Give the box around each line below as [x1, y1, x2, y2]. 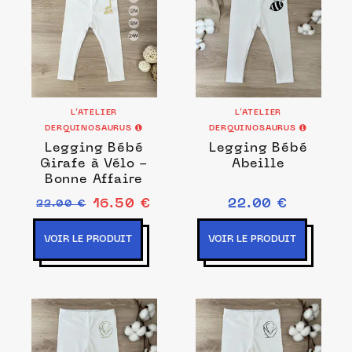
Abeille [231, 158, 285, 170]
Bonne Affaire [44, 174, 144, 186]
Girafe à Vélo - [40, 158, 148, 170]
